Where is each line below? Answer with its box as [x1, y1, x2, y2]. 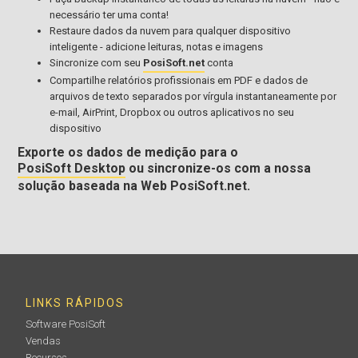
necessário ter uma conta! [50, 8, 169, 21]
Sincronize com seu [50, 56, 144, 69]
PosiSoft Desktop [18, 160, 126, 176]
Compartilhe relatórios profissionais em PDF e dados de [50, 74, 308, 86]
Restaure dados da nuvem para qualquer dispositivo [50, 24, 292, 37]
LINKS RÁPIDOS [26, 296, 125, 309]
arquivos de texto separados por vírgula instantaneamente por [50, 89, 337, 102]
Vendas [26, 334, 62, 347]
